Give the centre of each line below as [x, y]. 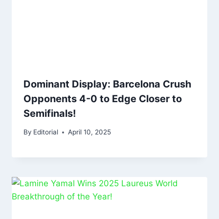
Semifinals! [50, 113]
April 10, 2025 [90, 132]
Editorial [46, 132]
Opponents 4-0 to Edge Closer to [103, 99]
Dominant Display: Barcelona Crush [107, 84]
